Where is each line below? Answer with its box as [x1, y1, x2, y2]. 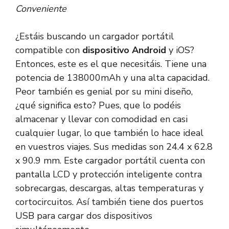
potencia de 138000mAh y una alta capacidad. [15, 72, 210, 84]
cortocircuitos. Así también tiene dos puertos [15, 196, 203, 209]
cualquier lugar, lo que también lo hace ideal [15, 127, 203, 140]
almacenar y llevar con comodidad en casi [15, 113, 188, 126]
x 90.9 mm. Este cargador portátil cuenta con [15, 154, 205, 167]
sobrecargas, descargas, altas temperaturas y [15, 182, 203, 195]
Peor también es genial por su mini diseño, [15, 85, 193, 98]
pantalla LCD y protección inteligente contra [15, 168, 202, 181]
